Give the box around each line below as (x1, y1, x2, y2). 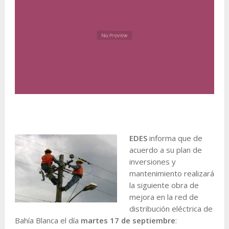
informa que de (147, 132, 202, 143)
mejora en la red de (129, 191, 198, 202)
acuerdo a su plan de (129, 144, 202, 155)
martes (80, 215, 108, 225)
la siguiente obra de (129, 179, 199, 190)
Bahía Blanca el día (14, 215, 81, 225)
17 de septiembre (109, 215, 175, 225)
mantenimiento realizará (129, 168, 214, 178)
